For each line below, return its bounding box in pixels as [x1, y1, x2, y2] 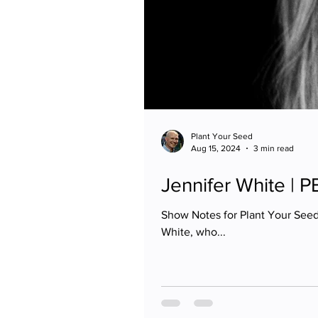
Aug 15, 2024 [191, 143, 241, 153]
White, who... [161, 226, 226, 238]
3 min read [253, 143, 294, 153]
